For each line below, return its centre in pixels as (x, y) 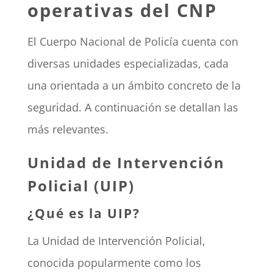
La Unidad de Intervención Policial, (116, 241)
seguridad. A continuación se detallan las (133, 108)
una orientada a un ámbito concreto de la (134, 86)
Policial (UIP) (81, 186)
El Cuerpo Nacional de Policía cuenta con (133, 42)
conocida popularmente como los (114, 263)
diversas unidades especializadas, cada (128, 64)
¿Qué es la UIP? (83, 214)
